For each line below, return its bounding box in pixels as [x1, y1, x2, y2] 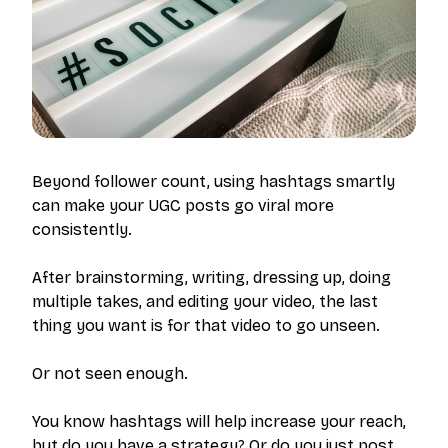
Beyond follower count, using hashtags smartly [32, 172, 395, 191]
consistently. [32, 220, 132, 239]
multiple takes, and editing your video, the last [32, 292, 378, 311]
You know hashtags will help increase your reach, [32, 412, 406, 431]
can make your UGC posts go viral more [32, 196, 334, 215]
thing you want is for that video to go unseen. [32, 316, 380, 335]
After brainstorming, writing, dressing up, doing [32, 268, 391, 287]
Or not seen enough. [32, 364, 188, 383]
